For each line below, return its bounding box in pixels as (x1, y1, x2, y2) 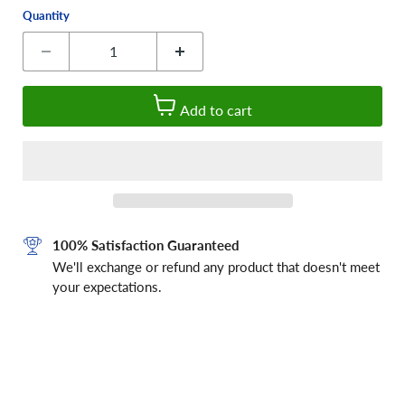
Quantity (23, 7, 70, 23)
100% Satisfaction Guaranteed (52, 236, 240, 253)
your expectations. (52, 278, 162, 295)
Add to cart (179, 100, 252, 118)
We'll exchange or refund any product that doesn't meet (52, 258, 380, 275)
